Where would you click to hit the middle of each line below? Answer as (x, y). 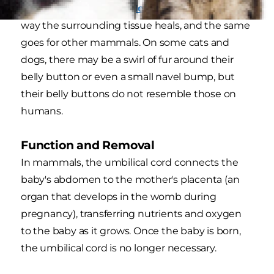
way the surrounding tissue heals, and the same (135, 25)
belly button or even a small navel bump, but (128, 76)
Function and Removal (88, 145)
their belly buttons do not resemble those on (129, 94)
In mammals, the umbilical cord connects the (130, 162)
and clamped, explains (76, 8)
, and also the (213, 8)
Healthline (156, 8)
